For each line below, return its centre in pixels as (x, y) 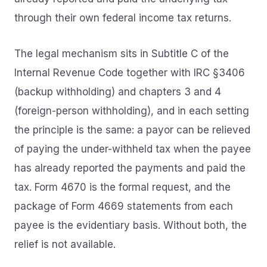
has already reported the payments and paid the (130, 168)
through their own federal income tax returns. (123, 18)
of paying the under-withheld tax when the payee (133, 149)
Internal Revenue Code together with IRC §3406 (130, 73)
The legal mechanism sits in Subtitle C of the (122, 54)
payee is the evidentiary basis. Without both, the (131, 225)
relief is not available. (65, 244)
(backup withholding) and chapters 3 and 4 (118, 92)
